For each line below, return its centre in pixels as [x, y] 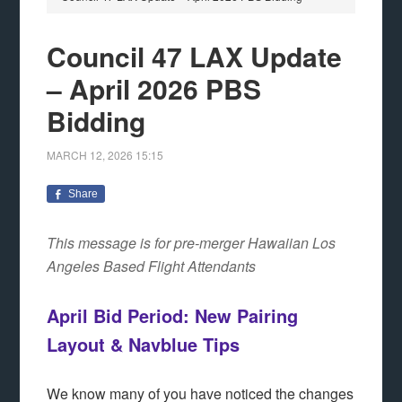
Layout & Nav [104, 344]
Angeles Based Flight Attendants [152, 266]
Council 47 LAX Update [195, 56]
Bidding [96, 121]
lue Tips [206, 344]
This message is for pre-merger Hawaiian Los [192, 243]
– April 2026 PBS [154, 88]
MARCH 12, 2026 [90, 155]
